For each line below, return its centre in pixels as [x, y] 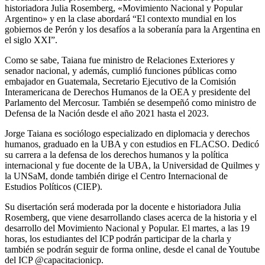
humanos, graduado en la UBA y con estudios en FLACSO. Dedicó [132, 144]
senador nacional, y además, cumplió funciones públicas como [121, 70]
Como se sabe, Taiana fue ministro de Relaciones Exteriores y [120, 60]
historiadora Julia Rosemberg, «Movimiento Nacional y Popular [124, 8]
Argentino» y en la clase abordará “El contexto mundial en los [120, 18]
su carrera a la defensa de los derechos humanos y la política [117, 154]
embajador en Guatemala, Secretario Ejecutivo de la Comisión [120, 81]
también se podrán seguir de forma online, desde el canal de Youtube [132, 249]
